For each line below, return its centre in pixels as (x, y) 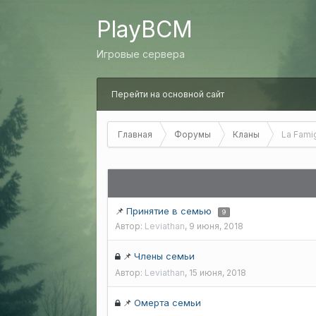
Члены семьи (164, 256)
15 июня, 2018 (218, 273)
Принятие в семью (170, 211)
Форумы (193, 134)
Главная (135, 134)
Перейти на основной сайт (168, 94)
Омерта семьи (168, 303)
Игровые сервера (141, 54)
